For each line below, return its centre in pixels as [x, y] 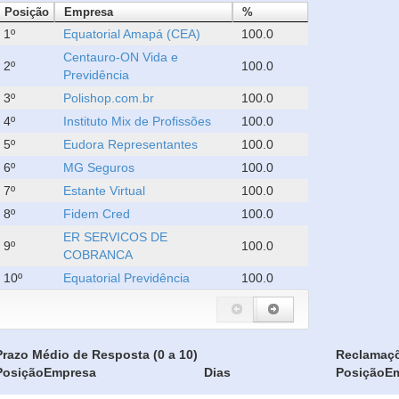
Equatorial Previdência [127, 278]
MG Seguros [99, 167]
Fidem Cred [97, 214]
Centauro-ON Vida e [121, 57]
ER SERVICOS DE [116, 237]
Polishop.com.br [109, 98]
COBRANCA [98, 255]
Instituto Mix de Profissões [138, 121]
